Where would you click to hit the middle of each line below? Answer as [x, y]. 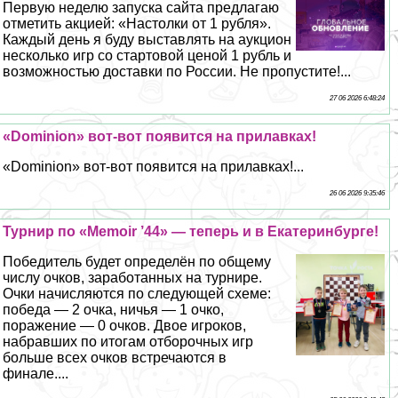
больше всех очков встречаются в [115, 358]
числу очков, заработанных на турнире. [133, 278]
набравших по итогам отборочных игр [128, 342]
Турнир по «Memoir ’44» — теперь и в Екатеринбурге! [191, 232]
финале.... [36, 374]
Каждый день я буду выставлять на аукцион [147, 40]
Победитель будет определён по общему [137, 262]
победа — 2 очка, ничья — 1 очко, [114, 310]
